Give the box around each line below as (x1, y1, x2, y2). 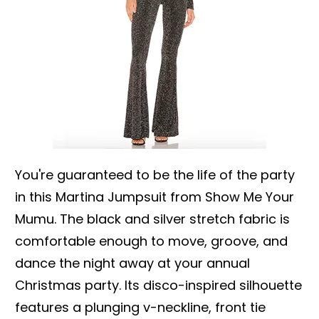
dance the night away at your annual (15, 253, 250, 272)
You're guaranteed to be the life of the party (15, 165, 295, 184)
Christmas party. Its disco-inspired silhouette (15, 276, 302, 294)
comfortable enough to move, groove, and (15, 231, 288, 250)
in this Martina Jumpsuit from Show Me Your (15, 187, 294, 206)
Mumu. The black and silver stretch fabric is (15, 209, 290, 228)
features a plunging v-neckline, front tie (15, 298, 266, 316)
